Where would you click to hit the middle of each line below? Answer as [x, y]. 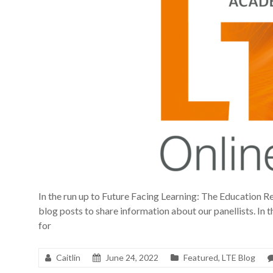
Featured [201, 257]
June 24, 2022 [132, 257]
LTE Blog [239, 257]
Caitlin [68, 257]
